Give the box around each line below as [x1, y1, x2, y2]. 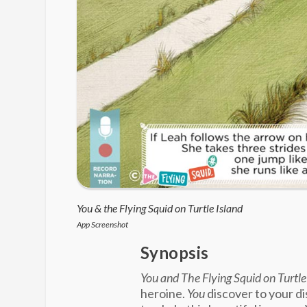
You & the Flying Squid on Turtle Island [76, 201, 243, 215]
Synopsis [140, 243, 209, 263]
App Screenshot [76, 219, 128, 230]
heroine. [140, 286, 187, 302]
